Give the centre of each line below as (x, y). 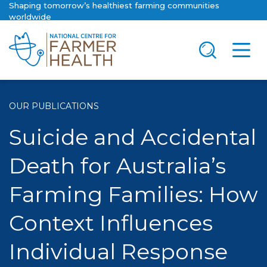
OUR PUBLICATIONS (54, 106)
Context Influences (111, 223)
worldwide (30, 17)
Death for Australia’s (117, 166)
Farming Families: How (133, 194)
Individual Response (118, 252)
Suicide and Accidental (133, 137)
